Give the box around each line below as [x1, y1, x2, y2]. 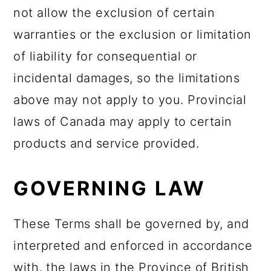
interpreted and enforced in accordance [13, 238, 253, 253]
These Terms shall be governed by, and [13, 217, 249, 231]
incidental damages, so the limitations [13, 71, 240, 85]
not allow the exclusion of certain [13, 5, 215, 20]
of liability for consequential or [13, 49, 197, 64]
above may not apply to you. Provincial [13, 93, 247, 107]
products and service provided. [13, 136, 200, 151]
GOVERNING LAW [13, 177, 206, 200]
